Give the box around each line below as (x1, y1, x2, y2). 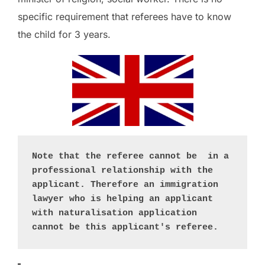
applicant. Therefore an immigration (32, 180, 218, 190)
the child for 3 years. (18, 28, 111, 41)
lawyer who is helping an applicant (32, 194, 213, 205)
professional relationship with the (32, 166, 213, 176)
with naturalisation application (32, 208, 197, 219)
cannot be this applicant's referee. (32, 222, 224, 233)
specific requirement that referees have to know (18, 11, 231, 23)
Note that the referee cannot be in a (32, 151, 229, 162)
